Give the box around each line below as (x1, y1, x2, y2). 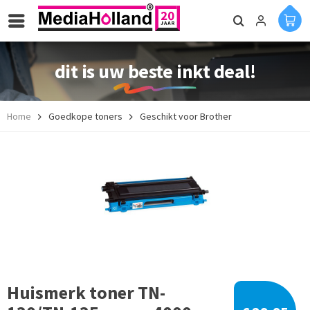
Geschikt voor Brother (140, 110, 232, 122)
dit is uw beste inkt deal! (54, 59, 256, 84)
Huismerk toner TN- (7, 280, 165, 304)
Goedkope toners (48, 110, 122, 122)
